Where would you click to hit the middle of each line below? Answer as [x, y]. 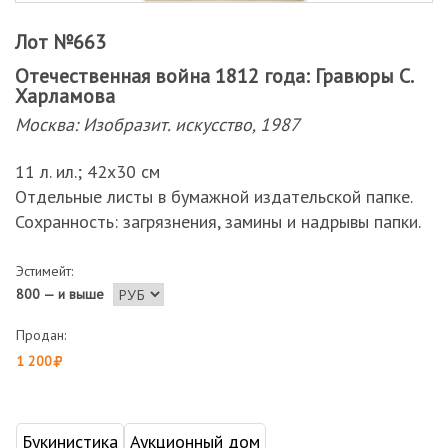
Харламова [65, 96]
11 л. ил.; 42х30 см [87, 171]
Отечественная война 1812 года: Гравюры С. [213, 76]
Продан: [41, 335]
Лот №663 [60, 42]
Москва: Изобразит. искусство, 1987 [157, 124]
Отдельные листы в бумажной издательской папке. [214, 196]
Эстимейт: [44, 271]
